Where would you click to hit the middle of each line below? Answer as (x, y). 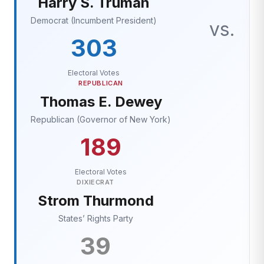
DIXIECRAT (95, 182)
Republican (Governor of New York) (101, 119)
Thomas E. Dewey (101, 102)
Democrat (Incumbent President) (94, 20)
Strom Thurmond (95, 201)
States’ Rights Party (95, 218)
